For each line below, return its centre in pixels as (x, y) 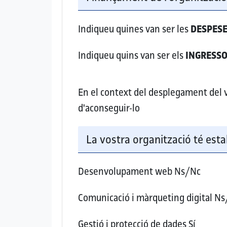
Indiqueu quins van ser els (132, 55)
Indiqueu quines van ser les (135, 29)
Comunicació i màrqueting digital (145, 198)
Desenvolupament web (125, 172)
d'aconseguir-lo (109, 108)
